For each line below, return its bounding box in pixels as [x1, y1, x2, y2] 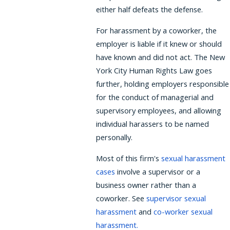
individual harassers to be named [96, 118, 209, 129]
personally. [96, 131, 133, 142]
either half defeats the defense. [96, 4, 203, 15]
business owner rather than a [96, 179, 197, 190]
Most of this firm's [96, 152, 162, 163]
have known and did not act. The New [96, 51, 225, 62]
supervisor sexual [146, 193, 206, 203]
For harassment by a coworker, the [96, 25, 217, 35]
